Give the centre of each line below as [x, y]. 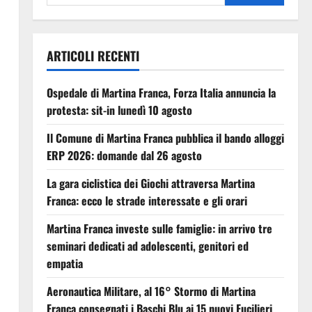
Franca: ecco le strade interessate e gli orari [147, 200]
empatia [64, 263]
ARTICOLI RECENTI [93, 55]
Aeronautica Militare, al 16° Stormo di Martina [151, 291]
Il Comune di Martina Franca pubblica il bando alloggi [165, 138]
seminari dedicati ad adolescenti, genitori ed [147, 245]
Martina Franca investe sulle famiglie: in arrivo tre [159, 228]
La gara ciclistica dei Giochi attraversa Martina [150, 183]
